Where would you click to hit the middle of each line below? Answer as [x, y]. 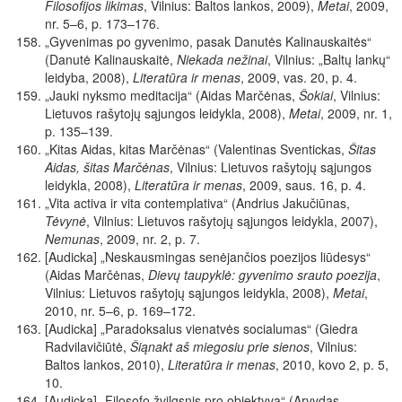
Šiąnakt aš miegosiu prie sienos [220, 347]
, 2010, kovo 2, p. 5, [332, 365]
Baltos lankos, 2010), [106, 365]
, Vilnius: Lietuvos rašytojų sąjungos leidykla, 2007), [232, 221]
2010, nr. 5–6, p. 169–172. [120, 311]
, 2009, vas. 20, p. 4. [299, 78]
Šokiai [316, 96]
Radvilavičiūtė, [87, 347]
